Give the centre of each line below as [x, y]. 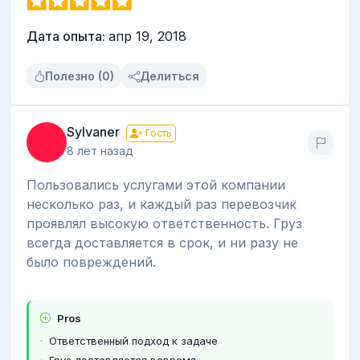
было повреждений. [91, 262]
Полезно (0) [80, 76]
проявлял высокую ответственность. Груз [164, 224]
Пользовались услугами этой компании [156, 185]
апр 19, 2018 [147, 37]
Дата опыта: [67, 37]
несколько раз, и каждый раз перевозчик [162, 205]
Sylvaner [93, 132]
